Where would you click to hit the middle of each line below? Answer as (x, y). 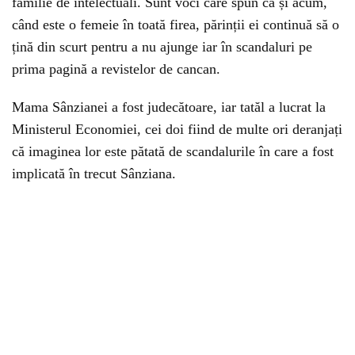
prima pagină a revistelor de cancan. (116, 69)
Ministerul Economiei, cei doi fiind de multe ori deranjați (177, 129)
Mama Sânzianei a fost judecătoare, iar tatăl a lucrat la (169, 107)
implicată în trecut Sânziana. (94, 174)
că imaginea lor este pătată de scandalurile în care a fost (173, 151)
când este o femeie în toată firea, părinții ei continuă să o (176, 25)
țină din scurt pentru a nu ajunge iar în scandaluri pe (162, 47)
